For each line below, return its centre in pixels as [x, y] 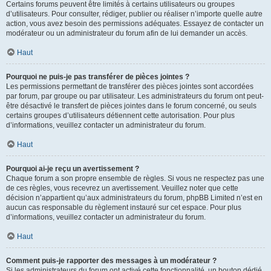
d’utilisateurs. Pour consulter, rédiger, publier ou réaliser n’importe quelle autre [134, 14]
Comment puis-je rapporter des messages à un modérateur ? [111, 261]
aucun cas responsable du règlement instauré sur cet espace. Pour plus [124, 207]
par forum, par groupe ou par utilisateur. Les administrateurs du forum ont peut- [135, 96]
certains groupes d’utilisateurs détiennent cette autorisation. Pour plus [120, 116]
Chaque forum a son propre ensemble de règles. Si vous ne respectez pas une [135, 178]
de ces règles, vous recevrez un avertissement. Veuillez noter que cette [122, 188]
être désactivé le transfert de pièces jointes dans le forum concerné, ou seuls [131, 106]
